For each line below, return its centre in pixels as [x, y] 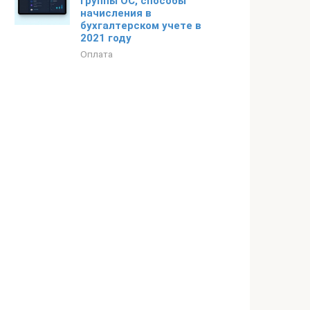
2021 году [106, 38]
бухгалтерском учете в [141, 26]
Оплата [97, 54]
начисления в [116, 13]
